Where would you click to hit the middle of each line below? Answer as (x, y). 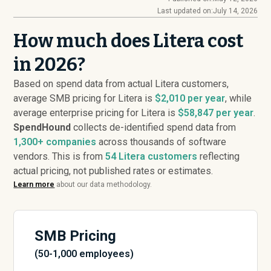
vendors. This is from (60, 156)
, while (239, 98)
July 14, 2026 (235, 11)
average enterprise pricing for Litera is (96, 113)
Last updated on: (185, 11)
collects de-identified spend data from (154, 127)
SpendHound (42, 127)
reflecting (219, 156)
